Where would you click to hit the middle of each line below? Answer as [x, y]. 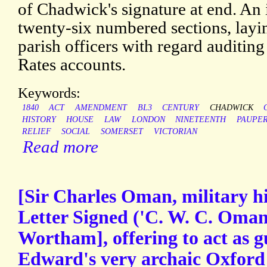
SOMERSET [122, 132]
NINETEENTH [201, 120]
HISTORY [39, 120]
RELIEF [36, 132]
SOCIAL [76, 132]
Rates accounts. [72, 65]
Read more [60, 147]
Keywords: [49, 93]
